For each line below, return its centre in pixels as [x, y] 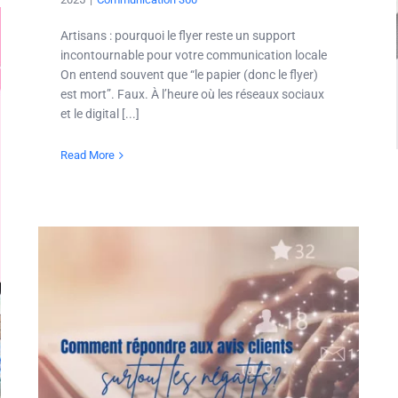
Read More [88, 155]
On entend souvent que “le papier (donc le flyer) [189, 75]
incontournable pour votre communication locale [194, 56]
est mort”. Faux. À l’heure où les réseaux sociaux [192, 95]
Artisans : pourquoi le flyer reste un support [178, 36]
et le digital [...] [100, 114]
